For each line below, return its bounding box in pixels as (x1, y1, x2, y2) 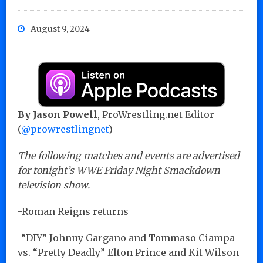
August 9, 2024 (31, 23, 90, 34)
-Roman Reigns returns (18, 205, 129, 217)
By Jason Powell (18, 108, 97, 120)
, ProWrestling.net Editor (97, 108, 214, 120)
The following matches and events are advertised (18, 149, 240, 161)
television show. (18, 178, 90, 191)
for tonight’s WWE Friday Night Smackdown (18, 164, 220, 176)
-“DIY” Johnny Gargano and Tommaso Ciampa (18, 231, 235, 244)
